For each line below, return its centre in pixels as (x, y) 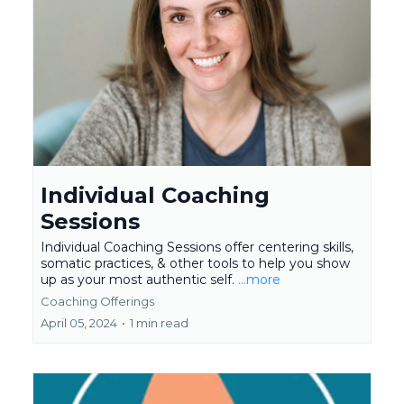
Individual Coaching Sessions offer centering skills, (197, 248)
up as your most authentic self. (139, 280)
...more (259, 280)
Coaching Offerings (97, 302)
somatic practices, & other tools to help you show (195, 264)
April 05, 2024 (79, 323)
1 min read (159, 323)
